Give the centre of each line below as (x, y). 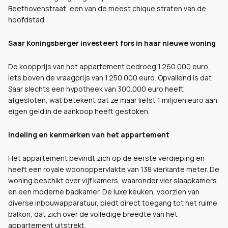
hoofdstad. (27, 20)
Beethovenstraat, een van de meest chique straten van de (107, 8)
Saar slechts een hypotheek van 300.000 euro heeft (96, 89)
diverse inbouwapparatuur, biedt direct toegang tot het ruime (113, 203)
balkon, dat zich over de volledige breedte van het (93, 214)
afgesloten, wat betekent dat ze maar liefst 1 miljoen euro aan (113, 100)
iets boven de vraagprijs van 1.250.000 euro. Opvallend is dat (110, 78)
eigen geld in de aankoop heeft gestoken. (79, 111)
